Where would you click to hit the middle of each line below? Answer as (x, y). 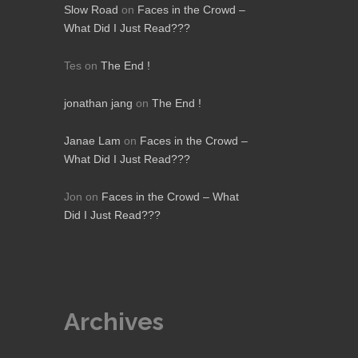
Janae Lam (92, 141)
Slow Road (91, 10)
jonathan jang (98, 103)
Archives (114, 322)
